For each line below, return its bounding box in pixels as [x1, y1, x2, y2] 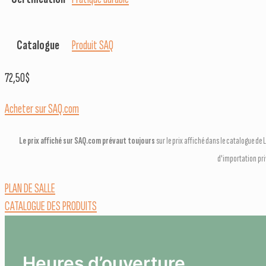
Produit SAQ [72, 37, 113, 53]
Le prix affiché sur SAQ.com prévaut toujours [19, 135, 155, 147]
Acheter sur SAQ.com [5, 100, 79, 117]
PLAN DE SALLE [5, 180, 55, 197]
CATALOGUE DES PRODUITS [5, 198, 97, 214]
